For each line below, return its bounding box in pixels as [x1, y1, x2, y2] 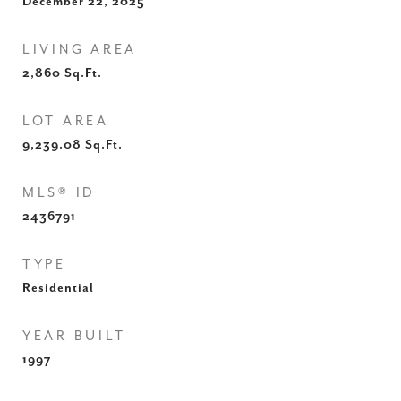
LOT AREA [22, 114, 109, 129]
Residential [22, 281, 94, 295]
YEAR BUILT [22, 328, 126, 344]
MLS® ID [22, 185, 97, 200]
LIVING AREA [22, 42, 138, 57]
